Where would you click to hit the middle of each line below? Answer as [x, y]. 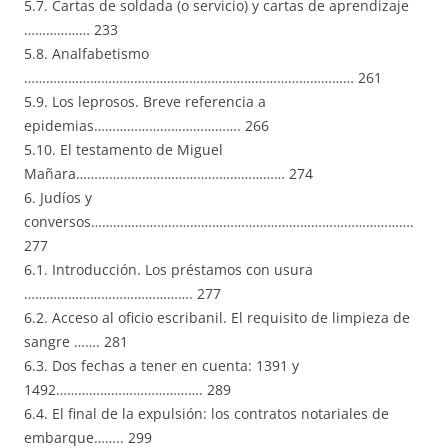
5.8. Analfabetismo [86, 54]
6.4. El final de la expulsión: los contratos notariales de [206, 414]
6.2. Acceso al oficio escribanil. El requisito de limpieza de [217, 318]
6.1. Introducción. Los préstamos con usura [168, 270]
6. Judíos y [58, 198]
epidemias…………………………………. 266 [146, 126]
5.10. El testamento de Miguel [123, 150]
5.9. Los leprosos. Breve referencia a [145, 102]
